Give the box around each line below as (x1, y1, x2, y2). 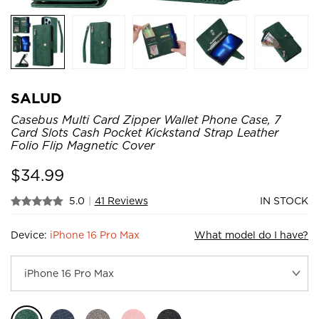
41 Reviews (94, 194, 148, 206)
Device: (11, 229, 50, 241)
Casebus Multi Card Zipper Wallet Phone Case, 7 (11, 113, 281, 127)
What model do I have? (194, 229, 308, 241)
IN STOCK (260, 194, 308, 206)
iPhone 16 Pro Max (50, 229, 140, 241)
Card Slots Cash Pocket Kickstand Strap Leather (11, 125, 278, 140)
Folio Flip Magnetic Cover (11, 138, 155, 152)
